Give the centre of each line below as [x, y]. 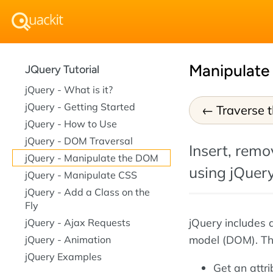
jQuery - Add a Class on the [87, 192]
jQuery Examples [63, 257]
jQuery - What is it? [69, 90]
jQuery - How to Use [71, 124]
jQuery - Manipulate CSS [81, 175]
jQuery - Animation [68, 239]
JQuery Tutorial [62, 69]
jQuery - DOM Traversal [79, 141]
